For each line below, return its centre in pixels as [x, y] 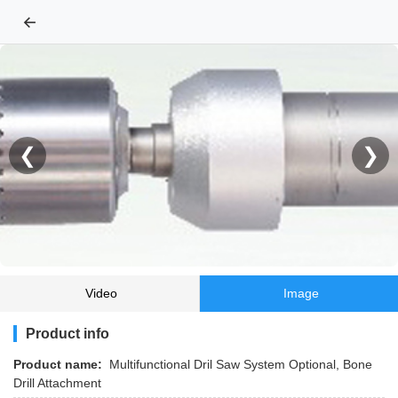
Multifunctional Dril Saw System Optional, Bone [241, 364]
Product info [68, 334]
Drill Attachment [57, 383]
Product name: [58, 364]
